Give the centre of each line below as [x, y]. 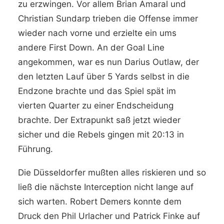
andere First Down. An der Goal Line [91, 47]
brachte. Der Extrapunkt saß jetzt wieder [99, 120]
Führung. [35, 149]
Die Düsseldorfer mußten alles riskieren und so [112, 172]
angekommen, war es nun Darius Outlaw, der [108, 62]
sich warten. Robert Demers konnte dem [100, 201]
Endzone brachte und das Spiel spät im [97, 91]
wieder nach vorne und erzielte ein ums [97, 33]
